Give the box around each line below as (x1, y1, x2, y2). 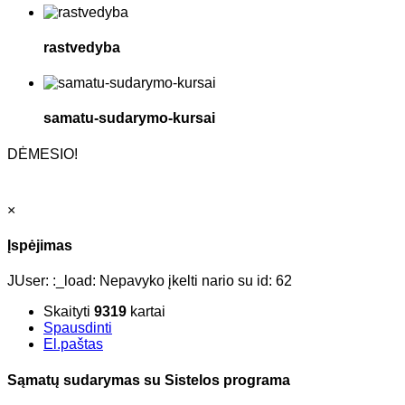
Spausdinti (43, 320, 112, 336)
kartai (127, 304, 165, 320)
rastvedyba (43, 39, 120, 55)
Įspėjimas (7, 237, 72, 253)
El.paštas (43, 336, 103, 353)
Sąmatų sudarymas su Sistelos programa (7, 372, 290, 388)
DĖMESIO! (7, 146, 78, 162)
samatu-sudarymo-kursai (43, 110, 215, 127)
